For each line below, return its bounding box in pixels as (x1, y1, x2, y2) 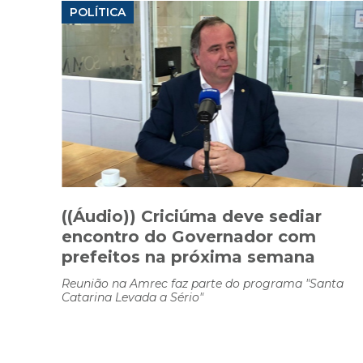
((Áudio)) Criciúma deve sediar (62, 207, 322, 227)
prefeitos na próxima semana (62, 247, 315, 267)
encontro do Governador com (62, 227, 316, 247)
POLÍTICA (70, 5, 126, 20)
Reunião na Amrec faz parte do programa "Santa (62, 276, 344, 292)
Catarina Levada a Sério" (62, 290, 203, 305)
